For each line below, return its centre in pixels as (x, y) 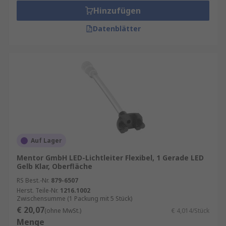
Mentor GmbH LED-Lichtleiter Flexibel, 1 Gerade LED (110, 158)
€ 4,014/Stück (190, 211)
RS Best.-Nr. (33, 180)
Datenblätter (117, 29)
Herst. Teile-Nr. (38, 190)
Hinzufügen (117, 11)
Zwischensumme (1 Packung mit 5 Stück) (74, 199)
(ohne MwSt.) (63, 211)
